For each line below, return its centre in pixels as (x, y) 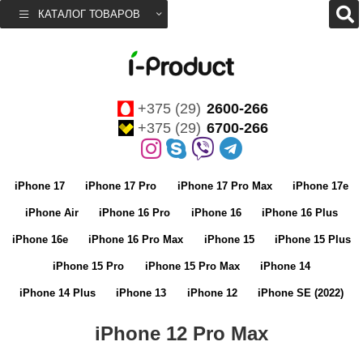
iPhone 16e (40, 239)
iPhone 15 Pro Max (192, 266)
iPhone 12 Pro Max (181, 333)
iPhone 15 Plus (313, 239)
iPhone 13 (141, 293)
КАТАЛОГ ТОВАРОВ (89, 14)
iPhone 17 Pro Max (224, 186)
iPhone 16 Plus (300, 213)
